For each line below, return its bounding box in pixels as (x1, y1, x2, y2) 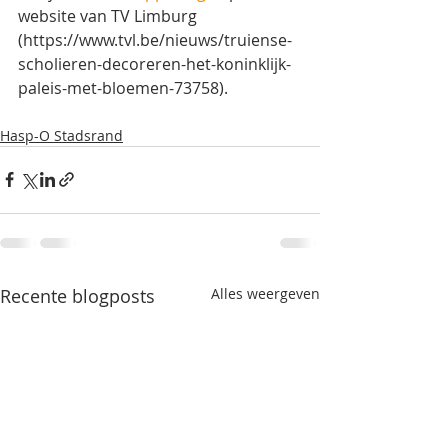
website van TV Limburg (18, 4, 201, 27)
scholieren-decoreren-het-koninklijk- (18, 52, 291, 75)
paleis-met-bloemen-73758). (18, 76, 232, 99)
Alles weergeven (211, 283, 320, 303)
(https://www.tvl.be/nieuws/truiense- (18, 28, 292, 51)
